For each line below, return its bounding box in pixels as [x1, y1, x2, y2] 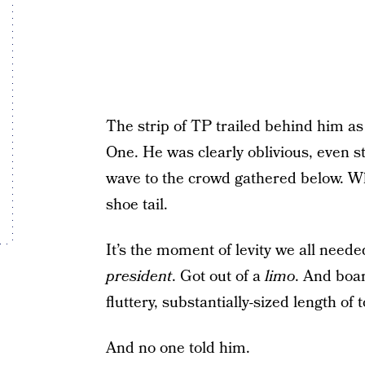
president [105, 266, 172, 288]
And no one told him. [105, 337, 250, 359]
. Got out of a [171, 266, 265, 288]
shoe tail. [105, 194, 168, 216]
